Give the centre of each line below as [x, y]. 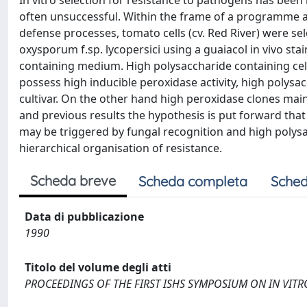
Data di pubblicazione [84, 217]
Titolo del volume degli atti [98, 267]
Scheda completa [193, 181]
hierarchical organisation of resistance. [121, 148]
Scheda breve [73, 181]
